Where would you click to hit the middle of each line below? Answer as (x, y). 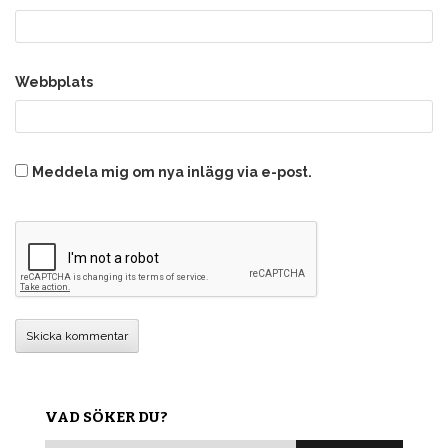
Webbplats (54, 81)
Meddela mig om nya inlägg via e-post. (172, 171)
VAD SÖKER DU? (106, 416)
